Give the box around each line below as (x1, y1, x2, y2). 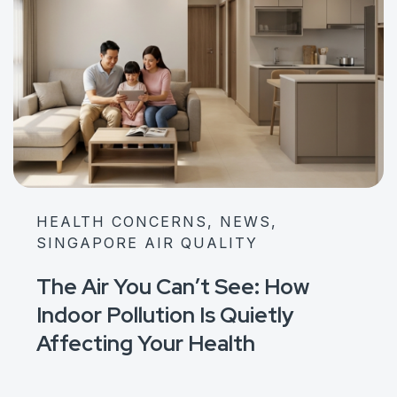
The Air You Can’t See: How (35, 272, 309, 300)
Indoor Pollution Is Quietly (35, 300, 294, 329)
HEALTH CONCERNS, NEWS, (35, 213, 277, 230)
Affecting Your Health (35, 329, 255, 357)
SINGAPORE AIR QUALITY (35, 234, 258, 252)
